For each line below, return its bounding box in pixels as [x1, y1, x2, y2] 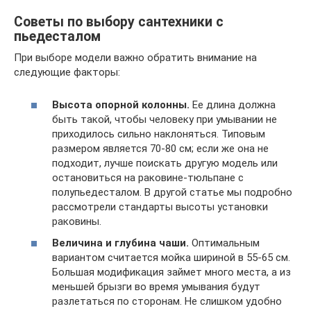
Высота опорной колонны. [52, 98, 190, 111]
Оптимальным [189, 237, 260, 249]
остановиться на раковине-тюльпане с [52, 171, 244, 184]
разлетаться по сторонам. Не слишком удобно [52, 295, 282, 308]
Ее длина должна [190, 98, 276, 111]
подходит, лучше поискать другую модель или [52, 156, 278, 169]
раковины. [52, 215, 101, 228]
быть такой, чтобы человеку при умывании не [52, 112, 277, 126]
